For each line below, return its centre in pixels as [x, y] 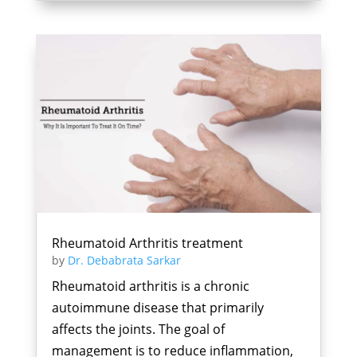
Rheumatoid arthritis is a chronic [150, 286]
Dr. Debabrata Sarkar [124, 260]
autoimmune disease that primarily [157, 307]
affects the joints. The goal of [138, 329]
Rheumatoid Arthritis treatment [147, 243]
